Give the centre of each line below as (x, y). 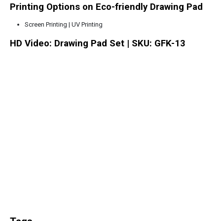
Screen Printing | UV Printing (63, 25)
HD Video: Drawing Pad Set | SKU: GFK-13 (98, 44)
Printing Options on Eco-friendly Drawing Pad (106, 7)
